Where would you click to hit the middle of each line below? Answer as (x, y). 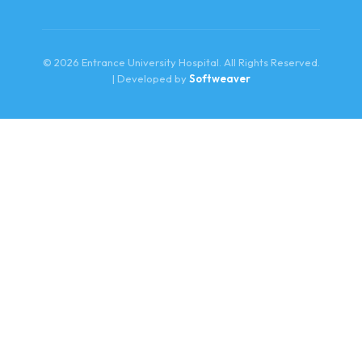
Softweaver (219, 79)
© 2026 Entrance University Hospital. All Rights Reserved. (181, 63)
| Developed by (150, 79)
